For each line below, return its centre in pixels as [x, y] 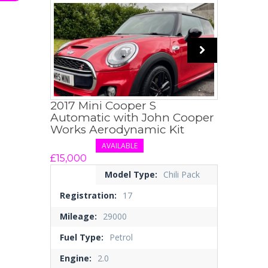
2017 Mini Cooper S [103, 106]
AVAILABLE [120, 146]
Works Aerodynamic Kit [117, 130]
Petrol [121, 237]
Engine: [76, 258]
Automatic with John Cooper [132, 118]
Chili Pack [182, 175]
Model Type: [131, 175]
